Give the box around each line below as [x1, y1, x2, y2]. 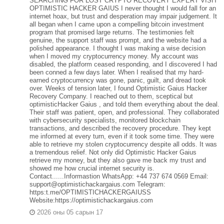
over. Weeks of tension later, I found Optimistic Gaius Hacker [29, 84, 207, 92]
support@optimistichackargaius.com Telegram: [29, 180, 165, 188]
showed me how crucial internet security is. [29, 164, 154, 172]
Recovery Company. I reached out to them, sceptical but [29, 92, 193, 100]
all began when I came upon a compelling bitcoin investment [29, 20, 204, 28]
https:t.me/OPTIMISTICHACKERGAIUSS [29, 188, 151, 196]
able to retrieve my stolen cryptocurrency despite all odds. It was [29, 140, 217, 148]
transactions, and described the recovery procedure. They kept [29, 124, 211, 132]
